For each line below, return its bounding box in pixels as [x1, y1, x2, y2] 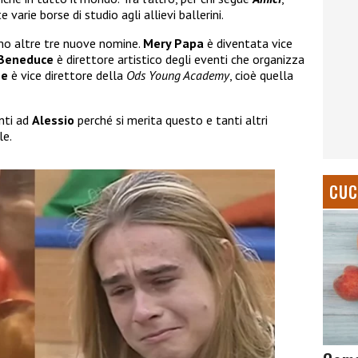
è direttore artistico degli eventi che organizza [57, 51, 304, 68]
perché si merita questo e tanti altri [78, 112, 268, 129]
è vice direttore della [8, 67, 126, 84]
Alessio [32, 112, 78, 129]
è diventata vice [204, 35, 292, 52]
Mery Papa [143, 35, 204, 52]
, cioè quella [229, 67, 293, 84]
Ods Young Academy [126, 67, 229, 84]
